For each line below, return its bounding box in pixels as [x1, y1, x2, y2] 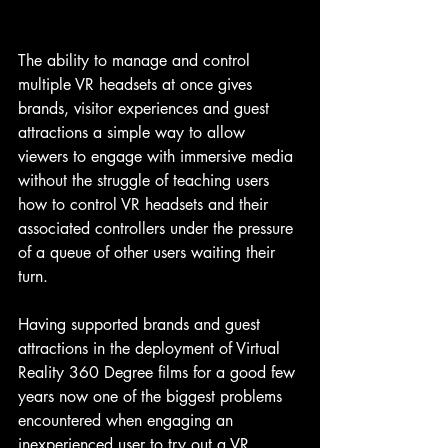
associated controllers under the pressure [18, 218, 298, 240]
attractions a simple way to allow [18, 122, 250, 144]
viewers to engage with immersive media [18, 146, 298, 168]
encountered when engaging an [18, 410, 238, 432]
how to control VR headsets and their [18, 194, 273, 216]
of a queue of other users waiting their [18, 242, 280, 264]
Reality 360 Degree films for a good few [18, 362, 300, 384]
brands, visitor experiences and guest [18, 98, 274, 120]
